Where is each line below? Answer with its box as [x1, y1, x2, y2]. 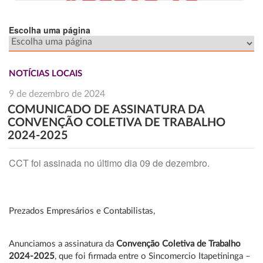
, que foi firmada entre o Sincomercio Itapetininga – [55, 252, 251, 261]
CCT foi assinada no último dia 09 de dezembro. [9, 156, 210, 170]
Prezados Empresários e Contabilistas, [9, 207, 155, 215]
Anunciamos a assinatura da [9, 240, 116, 248]
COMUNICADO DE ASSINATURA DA [8, 104, 204, 116]
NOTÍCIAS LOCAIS [9, 69, 82, 78]
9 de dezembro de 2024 [9, 89, 105, 99]
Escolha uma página [9, 24, 90, 36]
